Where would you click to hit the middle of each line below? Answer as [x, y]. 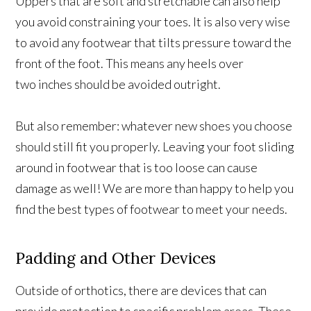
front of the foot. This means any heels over [130, 63]
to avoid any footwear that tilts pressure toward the [154, 42]
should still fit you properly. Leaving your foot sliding [155, 146]
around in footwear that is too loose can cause [137, 167]
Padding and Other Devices [116, 258]
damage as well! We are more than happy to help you [155, 188]
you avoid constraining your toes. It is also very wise [153, 21]
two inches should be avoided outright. [118, 84]
